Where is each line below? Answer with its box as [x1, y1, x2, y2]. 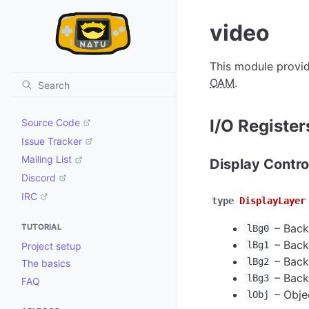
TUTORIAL [21, 221, 61, 232]
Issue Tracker [21, 134, 82, 147]
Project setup [21, 239, 81, 252]
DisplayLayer [239, 195, 306, 206]
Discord [21, 172, 56, 184]
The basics [21, 257, 70, 270]
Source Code [21, 116, 80, 128]
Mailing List [21, 153, 72, 166]
